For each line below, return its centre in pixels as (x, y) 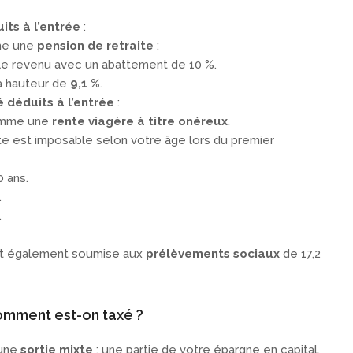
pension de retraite (95, 46)
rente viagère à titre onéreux (140, 122)
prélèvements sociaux (213, 254)
